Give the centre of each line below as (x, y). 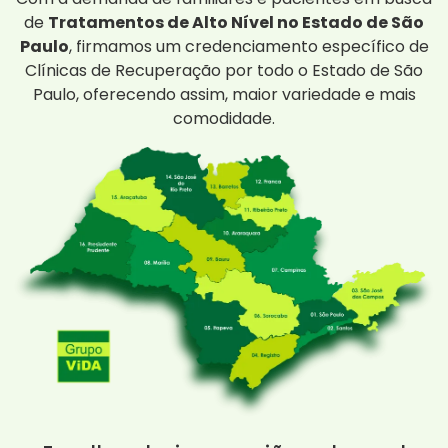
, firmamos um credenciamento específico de (248, 47)
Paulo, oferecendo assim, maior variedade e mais (224, 95)
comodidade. (224, 119)
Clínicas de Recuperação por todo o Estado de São (224, 71)
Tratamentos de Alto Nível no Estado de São (236, 23)
